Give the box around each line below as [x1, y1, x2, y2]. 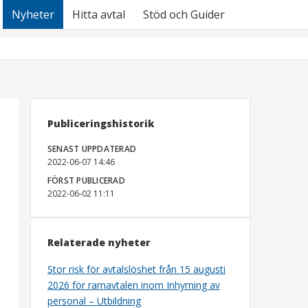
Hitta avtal [72, 7, 125, 22]
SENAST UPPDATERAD [47, 143, 137, 155]
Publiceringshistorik [47, 117, 154, 130]
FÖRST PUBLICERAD [47, 175, 125, 186]
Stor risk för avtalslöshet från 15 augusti [47, 263, 225, 276]
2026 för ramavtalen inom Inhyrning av [47, 278, 220, 291]
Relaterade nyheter [47, 236, 151, 249]
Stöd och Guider [143, 7, 225, 22]
